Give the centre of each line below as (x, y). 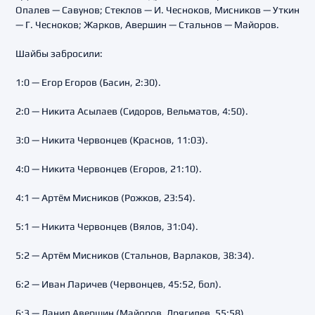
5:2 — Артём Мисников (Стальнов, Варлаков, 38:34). (135, 255)
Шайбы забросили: (59, 53)
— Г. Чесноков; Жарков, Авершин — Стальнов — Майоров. (147, 25)
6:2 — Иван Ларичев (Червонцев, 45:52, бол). (118, 284)
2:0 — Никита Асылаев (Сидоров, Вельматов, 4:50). (132, 111)
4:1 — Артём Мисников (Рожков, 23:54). (105, 198)
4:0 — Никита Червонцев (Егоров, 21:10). (109, 169)
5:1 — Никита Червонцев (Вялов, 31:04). (107, 226)
